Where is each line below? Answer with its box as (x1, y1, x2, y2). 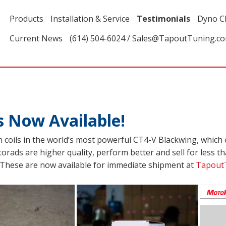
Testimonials (137, 13, 190, 24)
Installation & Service (50, 13, 130, 24)
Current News (10, 33, 63, 44)
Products (10, 13, 43, 24)
